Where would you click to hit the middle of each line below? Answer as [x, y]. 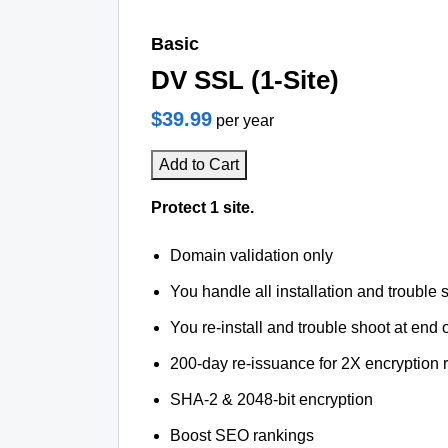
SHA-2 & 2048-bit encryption [272, 399]
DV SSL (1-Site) [245, 80]
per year [245, 120]
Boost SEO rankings [242, 435]
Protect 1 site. [202, 207]
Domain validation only [252, 255]
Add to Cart [199, 164]
